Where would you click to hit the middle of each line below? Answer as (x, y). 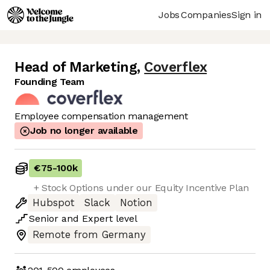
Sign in (246, 14)
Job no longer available (84, 131)
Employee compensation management (101, 116)
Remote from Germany (89, 235)
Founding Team (49, 82)
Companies (206, 14)
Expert (97, 219)
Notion (136, 203)
